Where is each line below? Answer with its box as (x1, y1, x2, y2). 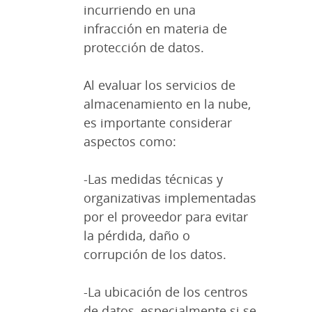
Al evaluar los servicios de (84, 77, 235, 94)
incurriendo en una (84, 1, 196, 19)
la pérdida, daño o (84, 227, 190, 244)
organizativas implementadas (84, 189, 256, 207)
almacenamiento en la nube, (84, 95, 251, 113)
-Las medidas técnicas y (84, 171, 223, 188)
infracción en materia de (84, 20, 227, 38)
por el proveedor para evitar (84, 208, 248, 226)
